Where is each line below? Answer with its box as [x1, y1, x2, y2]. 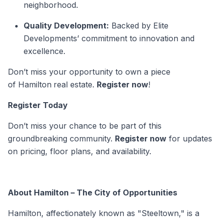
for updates [166, 133, 212, 143]
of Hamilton [8, 79, 52, 89]
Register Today [8, 100, 68, 110]
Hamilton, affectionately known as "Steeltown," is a [8, 208, 199, 218]
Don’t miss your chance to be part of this [8, 120, 162, 131]
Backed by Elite [109, 20, 168, 30]
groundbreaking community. [8, 133, 115, 143]
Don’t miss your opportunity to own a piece [8, 66, 170, 77]
